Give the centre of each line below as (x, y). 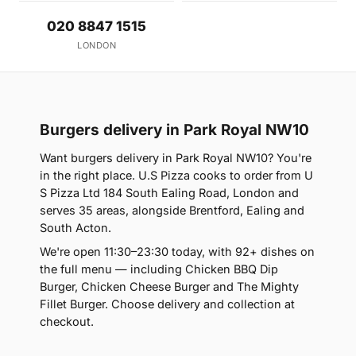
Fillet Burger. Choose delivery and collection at (167, 304)
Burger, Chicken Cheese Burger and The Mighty (169, 287)
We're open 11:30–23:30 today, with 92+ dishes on (177, 252)
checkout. (67, 322)
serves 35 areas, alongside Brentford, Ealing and (172, 211)
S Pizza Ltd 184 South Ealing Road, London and (169, 193)
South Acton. (75, 228)
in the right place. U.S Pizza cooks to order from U (176, 176)
